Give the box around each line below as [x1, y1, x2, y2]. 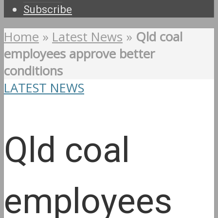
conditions [4, 62, 63, 80]
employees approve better [4, 45, 155, 63]
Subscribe [23, 1, 72, 18]
